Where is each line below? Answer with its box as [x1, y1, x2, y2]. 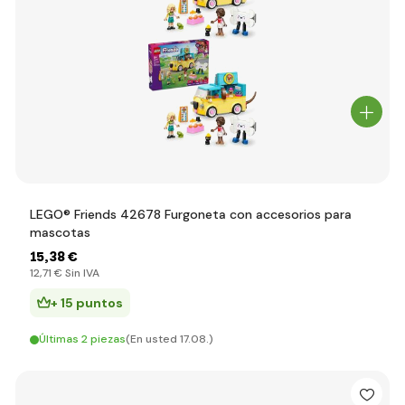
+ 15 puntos [51, 295, 123, 311]
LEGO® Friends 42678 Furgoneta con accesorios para [30, 206, 352, 222]
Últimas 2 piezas [39, 332, 126, 346]
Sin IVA [62, 266, 99, 280]
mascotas [30, 224, 90, 240]
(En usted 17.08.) [126, 332, 213, 346]
